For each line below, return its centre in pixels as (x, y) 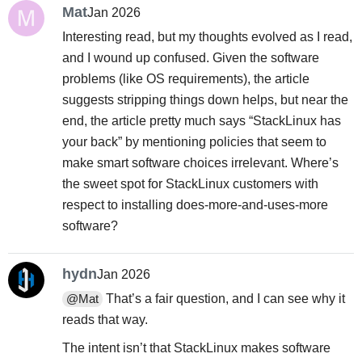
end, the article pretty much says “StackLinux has (201, 120)
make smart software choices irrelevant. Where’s (200, 162)
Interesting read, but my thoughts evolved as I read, (207, 36)
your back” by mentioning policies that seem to (194, 141)
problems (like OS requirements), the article (185, 78)
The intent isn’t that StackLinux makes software (196, 348)
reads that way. (105, 319)
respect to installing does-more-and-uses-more (195, 204)
